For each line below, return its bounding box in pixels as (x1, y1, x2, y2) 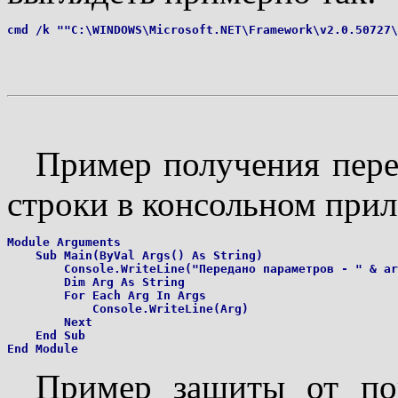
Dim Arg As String (7, 275, 185, 289)
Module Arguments (7, 235, 121, 249)
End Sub (7, 328, 85, 342)
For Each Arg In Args (7, 288, 206, 302)
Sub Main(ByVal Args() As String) (7, 248, 263, 262)
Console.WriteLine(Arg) (7, 301, 249, 315)
